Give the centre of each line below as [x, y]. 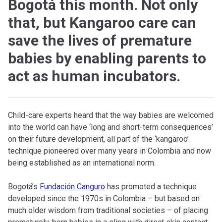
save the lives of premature [100, 40]
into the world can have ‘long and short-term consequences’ [111, 127]
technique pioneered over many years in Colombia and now [110, 151]
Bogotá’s [24, 186]
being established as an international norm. [82, 163]
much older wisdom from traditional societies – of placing [108, 210]
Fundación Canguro [72, 186]
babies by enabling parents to [107, 58]
